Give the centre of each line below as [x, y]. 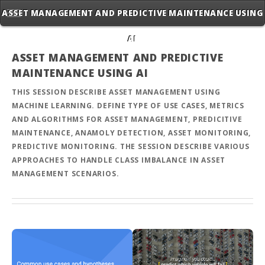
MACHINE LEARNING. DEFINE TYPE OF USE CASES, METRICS [128, 106]
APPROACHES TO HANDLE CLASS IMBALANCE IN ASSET [119, 160]
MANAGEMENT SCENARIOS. [66, 174]
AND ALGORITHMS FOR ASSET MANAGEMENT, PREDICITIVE [127, 119]
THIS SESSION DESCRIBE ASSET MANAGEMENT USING [116, 92]
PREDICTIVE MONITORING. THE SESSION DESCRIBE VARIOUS [131, 147]
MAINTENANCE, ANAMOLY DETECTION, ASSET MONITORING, [132, 133]
